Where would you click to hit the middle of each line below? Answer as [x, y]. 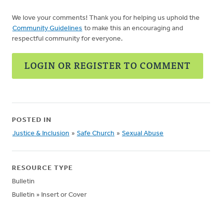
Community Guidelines [47, 28]
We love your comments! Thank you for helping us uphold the [106, 18]
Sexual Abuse [143, 134]
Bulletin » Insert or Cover [49, 195]
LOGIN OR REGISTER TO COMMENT [108, 65]
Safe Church [96, 134]
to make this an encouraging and [133, 28]
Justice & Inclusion [41, 134]
